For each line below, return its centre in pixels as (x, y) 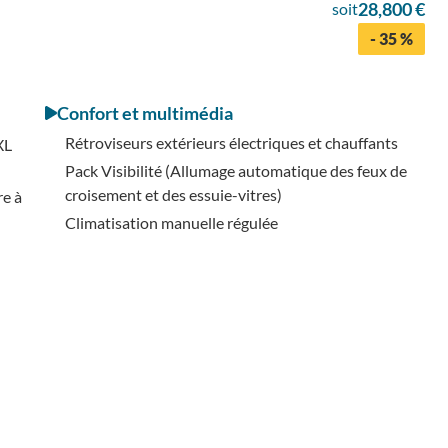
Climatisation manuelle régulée (171, 222)
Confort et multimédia (144, 112)
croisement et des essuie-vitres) (173, 194)
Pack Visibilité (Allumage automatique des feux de (235, 170)
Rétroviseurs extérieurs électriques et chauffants (231, 142)
